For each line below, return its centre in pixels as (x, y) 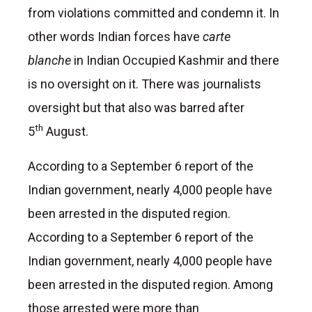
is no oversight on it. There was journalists (145, 84)
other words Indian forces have (115, 36)
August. (66, 131)
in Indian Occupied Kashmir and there (177, 60)
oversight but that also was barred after (136, 107)
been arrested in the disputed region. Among (150, 284)
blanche (51, 60)
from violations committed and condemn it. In (154, 13)
